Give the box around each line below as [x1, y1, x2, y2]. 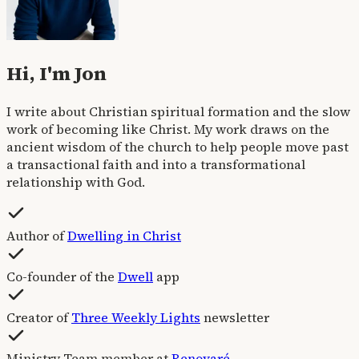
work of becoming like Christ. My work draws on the [6, 119, 329, 138]
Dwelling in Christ [67, 226, 181, 244]
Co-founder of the [6, 267, 118, 285]
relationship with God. [6, 172, 145, 191]
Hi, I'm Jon [6, 59, 107, 87]
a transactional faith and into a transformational [6, 155, 305, 173]
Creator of [6, 308, 71, 326]
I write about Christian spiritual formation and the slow [6, 102, 350, 120]
